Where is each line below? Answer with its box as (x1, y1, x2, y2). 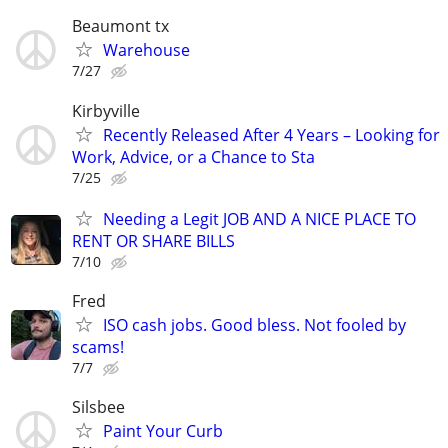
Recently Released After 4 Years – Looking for (103, 123, 440, 146)
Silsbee (72, 396, 125, 419)
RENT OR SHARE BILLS (72, 229, 235, 252)
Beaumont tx (72, 15, 169, 38)
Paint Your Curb (103, 420, 223, 443)
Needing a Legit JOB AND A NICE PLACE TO (103, 207, 416, 230)
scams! (72, 335, 124, 358)
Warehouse (103, 39, 190, 62)
